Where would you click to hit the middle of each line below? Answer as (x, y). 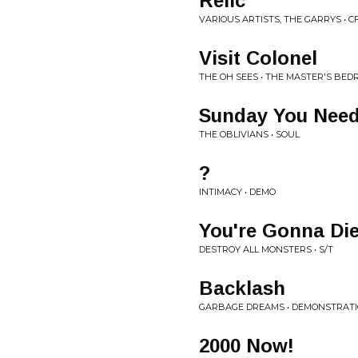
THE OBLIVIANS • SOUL (249, 134)
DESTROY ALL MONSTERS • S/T (266, 249)
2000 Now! (247, 346)
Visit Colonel (258, 58)
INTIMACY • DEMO (237, 192)
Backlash (242, 288)
